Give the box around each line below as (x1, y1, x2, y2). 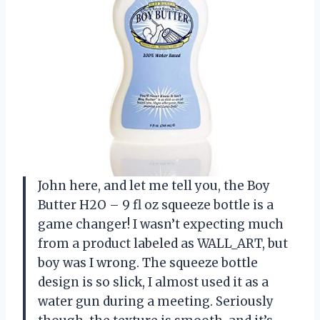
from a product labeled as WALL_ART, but (38, 235, 288, 251)
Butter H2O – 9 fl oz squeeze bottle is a (38, 196, 274, 213)
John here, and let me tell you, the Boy (38, 177, 270, 194)
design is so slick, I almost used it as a (38, 274, 269, 290)
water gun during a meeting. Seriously (38, 293, 274, 309)
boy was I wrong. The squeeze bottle (38, 254, 258, 271)
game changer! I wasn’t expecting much (38, 216, 284, 232)
